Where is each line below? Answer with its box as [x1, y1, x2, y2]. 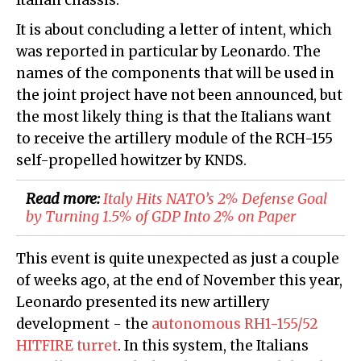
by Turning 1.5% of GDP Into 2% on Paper [26, 207, 296, 226]
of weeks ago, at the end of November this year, [16, 272, 342, 290]
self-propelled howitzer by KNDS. [16, 151, 247, 170]
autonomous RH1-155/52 [151, 315, 318, 334]
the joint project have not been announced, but [16, 86, 342, 105]
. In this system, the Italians [118, 337, 309, 355]
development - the [16, 315, 151, 334]
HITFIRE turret [16, 337, 118, 355]
